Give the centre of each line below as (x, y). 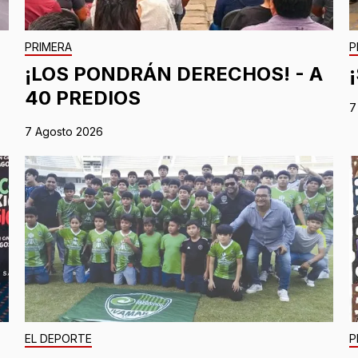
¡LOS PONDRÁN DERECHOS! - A (173, 74)
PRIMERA (48, 46)
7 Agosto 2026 (64, 131)
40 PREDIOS (82, 97)
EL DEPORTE (58, 338)
